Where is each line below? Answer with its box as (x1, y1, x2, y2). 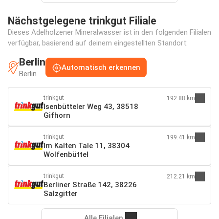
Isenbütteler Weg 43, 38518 (44, 102, 138, 111)
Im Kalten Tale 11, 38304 (44, 141, 130, 150)
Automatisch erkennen (62, 63, 140, 72)
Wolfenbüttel (44, 150, 88, 159)
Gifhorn (44, 110, 70, 120)
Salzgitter (44, 189, 78, 198)
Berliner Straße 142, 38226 (44, 180, 137, 189)
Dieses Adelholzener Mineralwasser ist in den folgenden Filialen (8, 27, 211, 37)
